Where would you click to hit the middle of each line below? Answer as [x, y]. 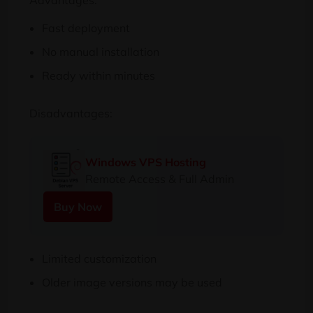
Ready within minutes [99, 75]
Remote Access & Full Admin [160, 179]
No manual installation [101, 52]
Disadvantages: [71, 113]
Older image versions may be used [132, 282]
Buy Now [78, 207]
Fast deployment [86, 28]
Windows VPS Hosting [146, 162]
